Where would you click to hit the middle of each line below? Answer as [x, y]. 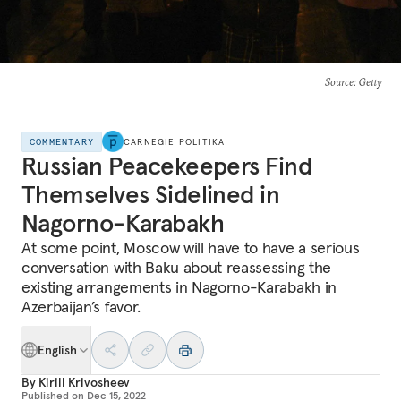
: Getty [367, 82]
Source [339, 82]
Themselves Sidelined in [151, 195]
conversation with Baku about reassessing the [176, 267]
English [58, 350]
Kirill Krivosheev [84, 382]
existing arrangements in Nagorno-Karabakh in [179, 287]
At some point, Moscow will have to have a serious [191, 247]
